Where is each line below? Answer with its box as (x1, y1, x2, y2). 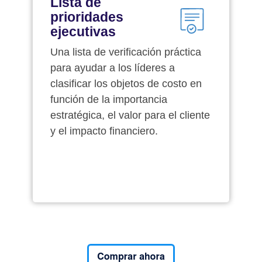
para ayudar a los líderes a (50, 61, 175, 74)
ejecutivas (50, 23, 116, 39)
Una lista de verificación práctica (50, 46, 201, 58)
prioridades (50, 9, 123, 25)
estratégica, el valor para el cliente (50, 109, 210, 121)
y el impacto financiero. (50, 125, 158, 137)
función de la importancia (50, 93, 167, 105)
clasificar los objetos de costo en (50, 77, 202, 89)
